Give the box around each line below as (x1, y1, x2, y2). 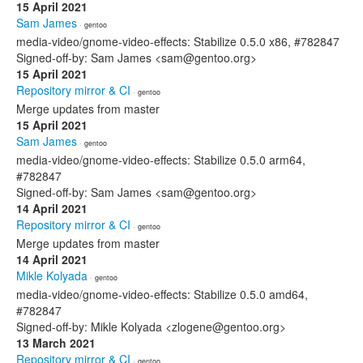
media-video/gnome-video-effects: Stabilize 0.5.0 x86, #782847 (16, 33, 340, 49)
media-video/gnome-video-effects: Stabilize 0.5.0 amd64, (16, 286, 308, 302)
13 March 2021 (16, 335, 96, 351)
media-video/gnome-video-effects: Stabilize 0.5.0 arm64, (16, 152, 305, 168)
